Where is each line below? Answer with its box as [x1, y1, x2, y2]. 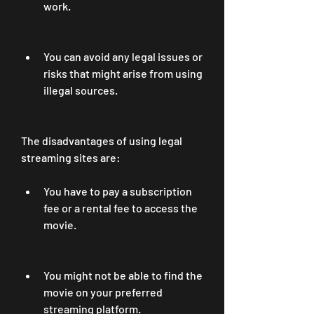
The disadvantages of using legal [21, 134, 182, 147]
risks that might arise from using [43, 67, 203, 80]
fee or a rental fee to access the [43, 201, 198, 214]
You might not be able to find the [43, 268, 203, 282]
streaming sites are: [21, 151, 121, 164]
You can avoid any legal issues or [43, 50, 203, 63]
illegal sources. [43, 83, 118, 97]
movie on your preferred [43, 285, 163, 299]
